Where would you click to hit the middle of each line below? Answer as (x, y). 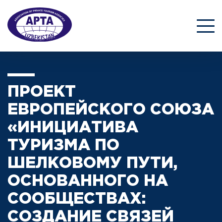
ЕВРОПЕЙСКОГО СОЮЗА (111, 110)
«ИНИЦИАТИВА (73, 128)
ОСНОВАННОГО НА (88, 182)
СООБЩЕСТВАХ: (77, 199)
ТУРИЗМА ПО (63, 146)
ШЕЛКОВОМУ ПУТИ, (92, 164)
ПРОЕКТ (42, 92)
